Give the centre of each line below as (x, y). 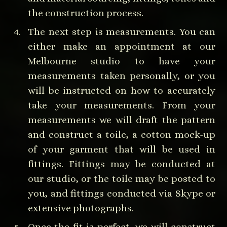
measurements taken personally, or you (122, 75)
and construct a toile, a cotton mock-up (122, 134)
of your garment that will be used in (122, 149)
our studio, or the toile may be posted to (122, 178)
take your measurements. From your (122, 105)
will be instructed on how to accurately (122, 90)
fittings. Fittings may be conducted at (122, 164)
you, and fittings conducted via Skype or (122, 193)
